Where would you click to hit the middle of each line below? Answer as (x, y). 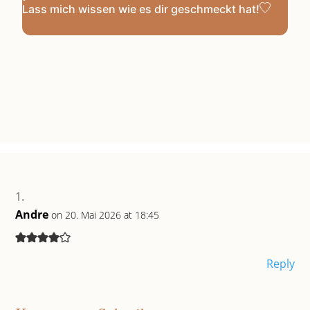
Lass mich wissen (69, 9)
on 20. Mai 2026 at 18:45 (106, 215)
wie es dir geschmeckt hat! (188, 9)
